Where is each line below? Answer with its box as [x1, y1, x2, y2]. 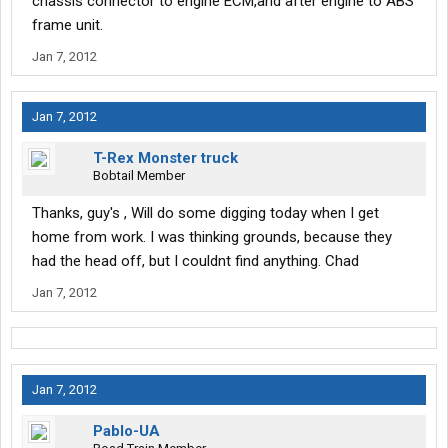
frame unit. [32, 16, 103, 35]
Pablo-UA [93, 422, 160, 441]
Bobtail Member [93, 168, 185, 184]
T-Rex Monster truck [93, 149, 238, 168]
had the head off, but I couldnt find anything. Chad [32, 252, 359, 271]
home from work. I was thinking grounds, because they [32, 228, 392, 247]
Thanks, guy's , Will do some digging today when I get [32, 204, 379, 223]
